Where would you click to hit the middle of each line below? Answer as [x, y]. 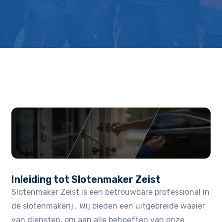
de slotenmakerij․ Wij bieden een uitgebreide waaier [109, 206]
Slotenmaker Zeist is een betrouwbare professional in [111, 192]
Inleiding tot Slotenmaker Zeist [86, 179]
